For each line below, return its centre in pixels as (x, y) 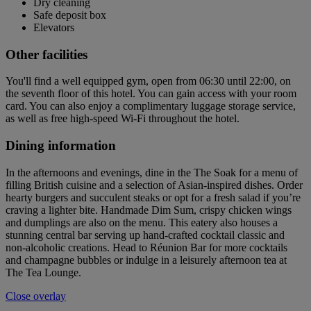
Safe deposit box (70, 15)
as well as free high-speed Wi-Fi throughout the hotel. (123, 119)
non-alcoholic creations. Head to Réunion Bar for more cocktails (146, 247)
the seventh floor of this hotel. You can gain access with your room (151, 94)
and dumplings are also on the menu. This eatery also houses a (142, 222)
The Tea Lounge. (43, 272)
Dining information (61, 146)
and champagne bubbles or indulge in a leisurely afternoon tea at (146, 260)
